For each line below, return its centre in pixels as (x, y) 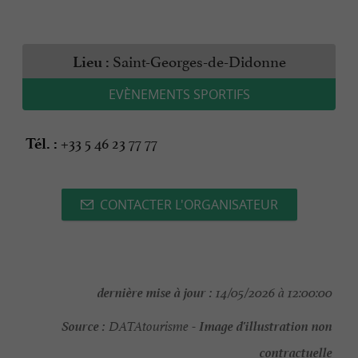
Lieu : (91, 62)
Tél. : (42, 144)
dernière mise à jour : (155, 291)
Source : (84, 325)
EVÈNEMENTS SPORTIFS (179, 95)
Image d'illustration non (266, 325)
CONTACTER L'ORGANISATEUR (189, 205)
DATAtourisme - (152, 327)
